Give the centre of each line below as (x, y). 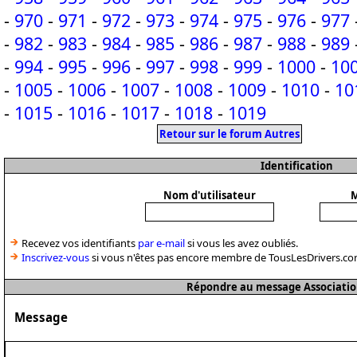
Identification (297, 166)
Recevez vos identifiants (78, 243)
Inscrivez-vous (55, 257)
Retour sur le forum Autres (229, 134)
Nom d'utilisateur (209, 195)
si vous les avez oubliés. (241, 243)
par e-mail (161, 243)
